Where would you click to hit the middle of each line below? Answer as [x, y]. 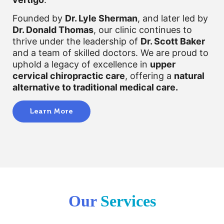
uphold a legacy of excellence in [81, 64]
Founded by [39, 18]
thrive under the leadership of [76, 41]
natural [189, 76]
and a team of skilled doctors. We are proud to [110, 53]
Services [128, 201]
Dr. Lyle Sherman [101, 18]
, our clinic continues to [143, 30]
